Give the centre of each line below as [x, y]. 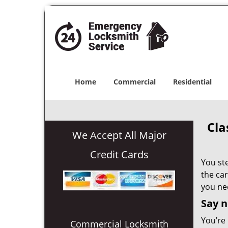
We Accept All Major [119, 135]
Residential [192, 82]
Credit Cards [119, 154]
